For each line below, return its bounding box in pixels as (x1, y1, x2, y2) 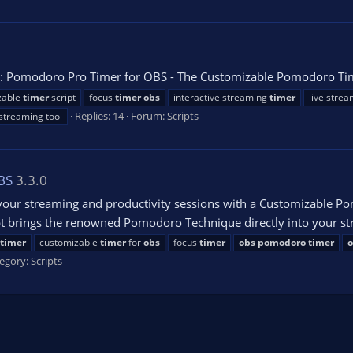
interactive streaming (173, 90, 269, 104)
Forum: (131, 108, 167, 123)
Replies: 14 (75, 108, 124, 123)
